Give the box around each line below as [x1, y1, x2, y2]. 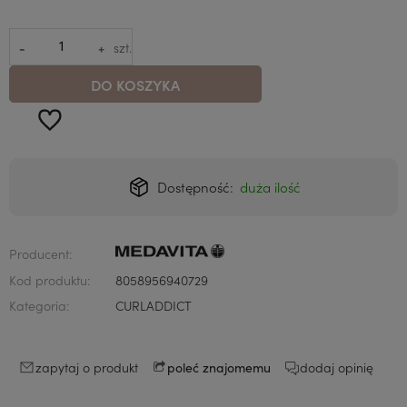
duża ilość [240, 177, 302, 196]
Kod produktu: [9, 271, 90, 290]
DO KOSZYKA [91, 74, 181, 94]
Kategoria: [9, 296, 69, 315]
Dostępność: [156, 177, 233, 196]
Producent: [9, 244, 72, 263]
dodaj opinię [300, 358, 373, 377]
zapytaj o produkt [35, 358, 138, 377]
